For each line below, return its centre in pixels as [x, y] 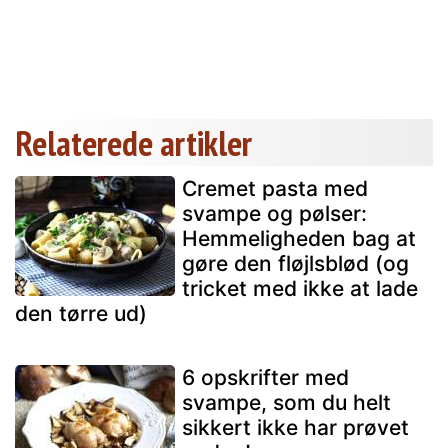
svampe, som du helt [286, 402]
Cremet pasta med [275, 188]
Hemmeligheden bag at [299, 238]
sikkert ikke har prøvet [295, 427]
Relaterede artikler [133, 142]
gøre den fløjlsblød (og [295, 263]
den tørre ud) [81, 313]
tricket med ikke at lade [300, 288]
